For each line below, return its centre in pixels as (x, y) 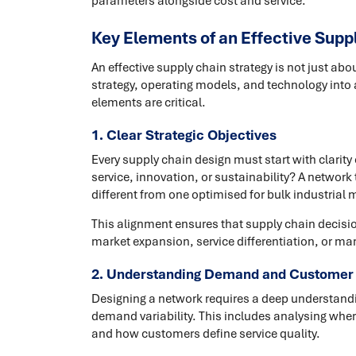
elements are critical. (148, 103)
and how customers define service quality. (205, 334)
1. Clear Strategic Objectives (184, 135)
